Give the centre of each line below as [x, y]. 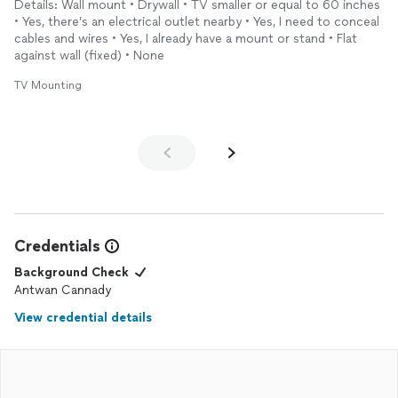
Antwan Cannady [63, 290]
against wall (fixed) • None [89, 56]
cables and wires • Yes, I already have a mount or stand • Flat [186, 39]
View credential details [83, 318]
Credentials [57, 246]
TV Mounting [48, 85]
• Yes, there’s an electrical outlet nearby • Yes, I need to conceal [197, 22]
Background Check [72, 272]
